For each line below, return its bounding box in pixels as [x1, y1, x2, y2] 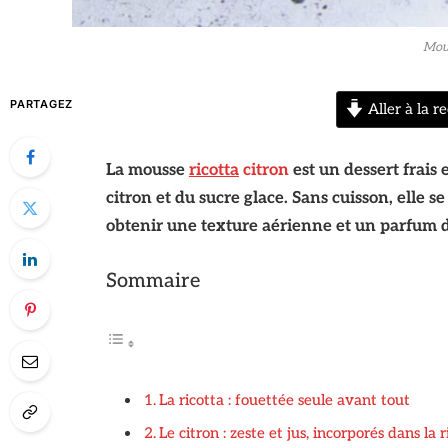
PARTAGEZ [10, 96, 74, 111]
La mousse [105, 159, 189, 180]
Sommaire [105, 269, 200, 294]
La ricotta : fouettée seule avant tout [158, 390, 410, 409]
